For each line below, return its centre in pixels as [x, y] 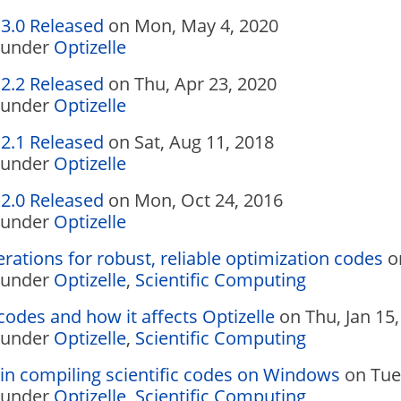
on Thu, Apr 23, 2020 [190, 84]
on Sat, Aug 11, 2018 [189, 142]
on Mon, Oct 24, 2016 [193, 200]
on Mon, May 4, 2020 [191, 26]
